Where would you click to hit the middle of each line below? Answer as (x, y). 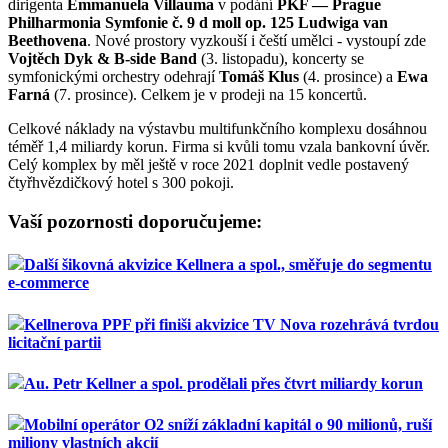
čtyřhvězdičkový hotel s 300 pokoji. (121, 183)
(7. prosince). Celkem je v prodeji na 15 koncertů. (208, 95)
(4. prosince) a (348, 77)
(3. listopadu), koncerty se (280, 59)
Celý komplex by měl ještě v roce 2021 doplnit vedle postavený (208, 165)
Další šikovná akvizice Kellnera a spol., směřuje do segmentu (228, 265)
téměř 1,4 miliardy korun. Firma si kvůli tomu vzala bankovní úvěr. (219, 147)
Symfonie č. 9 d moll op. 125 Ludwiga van (246, 23)
